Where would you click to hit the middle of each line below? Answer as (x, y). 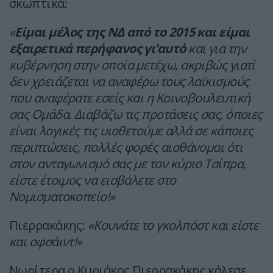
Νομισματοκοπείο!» (62, 197)
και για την (216, 49)
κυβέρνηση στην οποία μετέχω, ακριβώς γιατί (132, 65)
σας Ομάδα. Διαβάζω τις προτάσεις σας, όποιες (136, 115)
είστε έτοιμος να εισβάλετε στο (93, 180)
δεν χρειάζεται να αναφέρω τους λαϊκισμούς (129, 82)
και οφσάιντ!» (46, 242)
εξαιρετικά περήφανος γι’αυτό (97, 49)
